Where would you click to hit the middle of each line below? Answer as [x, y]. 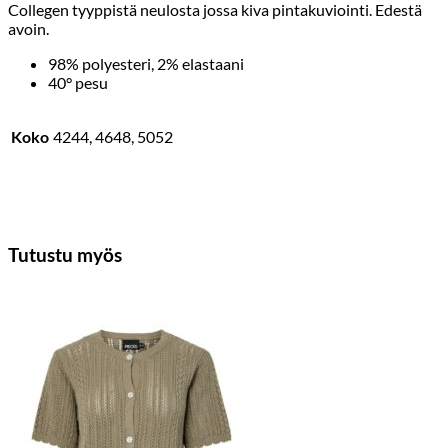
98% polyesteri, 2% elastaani [146, 63]
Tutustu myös [65, 254]
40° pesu [78, 82]
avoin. [28, 28]
